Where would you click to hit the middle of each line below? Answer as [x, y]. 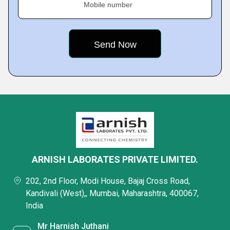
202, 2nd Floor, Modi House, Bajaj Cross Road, [108, 181]
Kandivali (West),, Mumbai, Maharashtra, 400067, [112, 194]
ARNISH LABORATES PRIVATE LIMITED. [115, 160]
